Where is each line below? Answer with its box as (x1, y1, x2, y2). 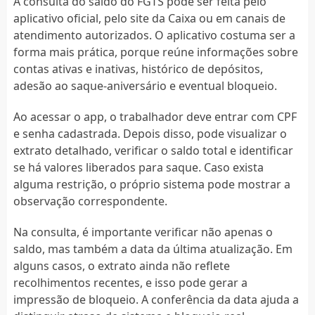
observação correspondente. (13, 193, 167, 209)
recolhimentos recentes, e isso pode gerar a (13, 274, 247, 290)
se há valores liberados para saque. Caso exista (13, 159, 264, 175)
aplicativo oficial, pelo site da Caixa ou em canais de (13, 10, 285, 26)
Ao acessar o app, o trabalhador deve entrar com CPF (13, 108, 297, 124)
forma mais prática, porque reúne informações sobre (13, 44, 298, 60)
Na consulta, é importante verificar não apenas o (13, 224, 273, 240)
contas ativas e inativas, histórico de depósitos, (13, 60, 263, 77)
